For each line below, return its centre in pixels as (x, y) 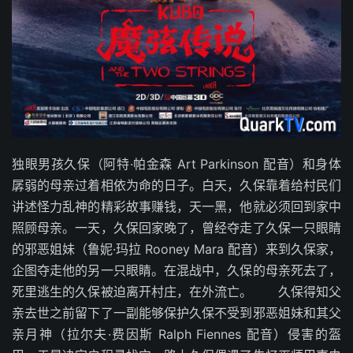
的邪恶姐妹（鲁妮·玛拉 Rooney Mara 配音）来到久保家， (176, 249)
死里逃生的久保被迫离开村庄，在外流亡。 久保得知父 (176, 291)
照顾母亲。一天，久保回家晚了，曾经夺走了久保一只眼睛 (176, 227)
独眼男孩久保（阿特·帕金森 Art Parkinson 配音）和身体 (176, 163)
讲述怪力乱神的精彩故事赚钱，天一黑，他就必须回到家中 (176, 206)
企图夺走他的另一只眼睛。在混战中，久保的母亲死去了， (176, 270)
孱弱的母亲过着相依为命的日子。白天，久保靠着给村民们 (176, 185)
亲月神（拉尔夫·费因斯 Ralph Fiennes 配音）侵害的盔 (176, 334)
